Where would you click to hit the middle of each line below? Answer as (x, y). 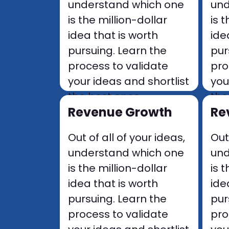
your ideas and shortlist (129, 81)
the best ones (104, 97)
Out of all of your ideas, (127, 138)
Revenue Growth (120, 112)
